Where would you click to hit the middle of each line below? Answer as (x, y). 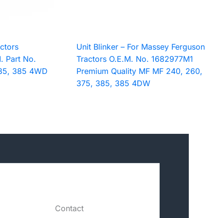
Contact (70, 209)
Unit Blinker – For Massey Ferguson (141, 47)
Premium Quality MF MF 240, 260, (140, 71)
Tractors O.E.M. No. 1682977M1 (135, 59)
